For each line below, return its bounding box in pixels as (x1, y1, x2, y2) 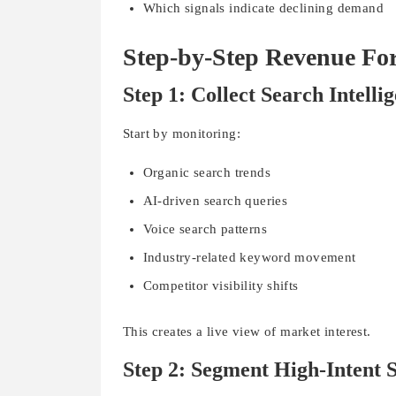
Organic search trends (142, 165, 270, 180)
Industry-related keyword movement (142, 250, 356, 265)
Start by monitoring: (123, 126, 240, 141)
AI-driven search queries (142, 194, 288, 209)
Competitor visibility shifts (142, 278, 299, 293)
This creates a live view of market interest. (123, 324, 371, 339)
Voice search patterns (142, 222, 267, 237)
